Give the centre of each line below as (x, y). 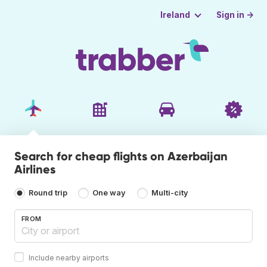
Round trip (48, 193)
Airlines (35, 169)
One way (109, 193)
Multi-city (170, 193)
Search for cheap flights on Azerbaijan (121, 156)
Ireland (175, 15)
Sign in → (235, 15)
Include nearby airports (69, 257)
